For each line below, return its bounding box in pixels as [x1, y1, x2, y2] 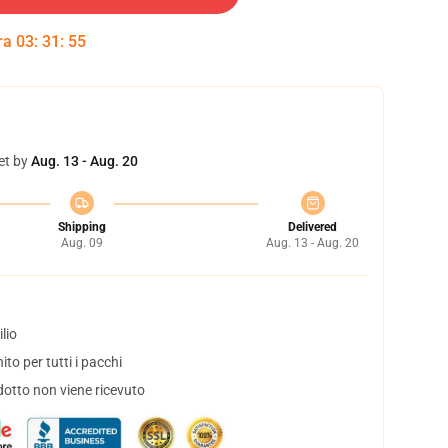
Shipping [57, 220, 106, 234]
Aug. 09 [60, 236, 103, 250]
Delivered [288, 220, 337, 234]
